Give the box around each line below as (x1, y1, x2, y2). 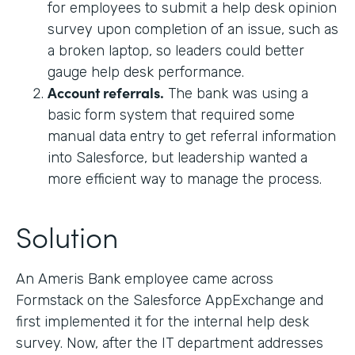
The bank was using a (164, 84, 308, 102)
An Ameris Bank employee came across (16, 269, 273, 288)
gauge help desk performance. (48, 63, 244, 81)
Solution (16, 215, 118, 256)
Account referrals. (48, 82, 164, 102)
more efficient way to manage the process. (48, 170, 322, 188)
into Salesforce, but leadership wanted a (48, 148, 307, 166)
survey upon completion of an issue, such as (48, 20, 338, 38)
